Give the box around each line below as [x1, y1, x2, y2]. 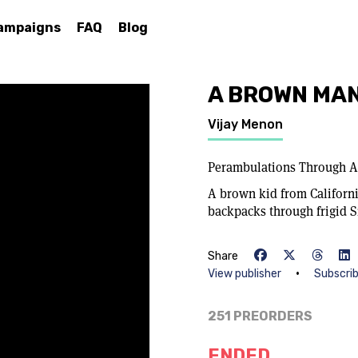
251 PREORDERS [208, 308, 312, 324]
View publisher [208, 267, 281, 280]
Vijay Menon [208, 117, 283, 132]
